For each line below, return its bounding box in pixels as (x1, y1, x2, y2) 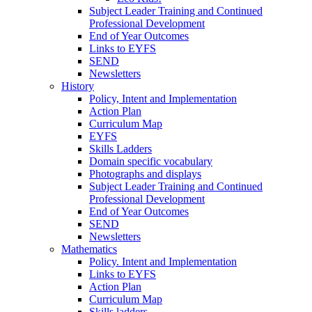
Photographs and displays (89, 168, 201, 180)
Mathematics (61, 243, 117, 256)
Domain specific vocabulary (89, 155, 212, 168)
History (61, 80, 94, 93)
